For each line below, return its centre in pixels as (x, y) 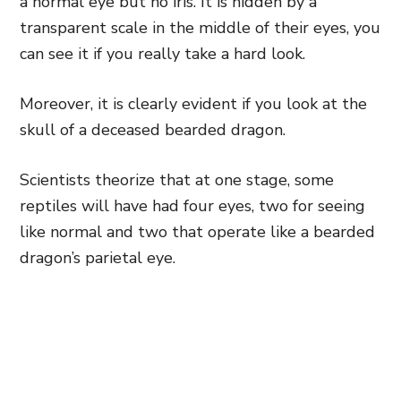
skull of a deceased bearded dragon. (153, 130)
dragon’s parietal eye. (98, 258)
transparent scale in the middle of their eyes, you (200, 28)
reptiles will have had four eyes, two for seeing (192, 206)
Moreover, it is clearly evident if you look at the (193, 104)
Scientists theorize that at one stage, (155, 180)
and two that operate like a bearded (239, 232)
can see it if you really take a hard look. (162, 54)
